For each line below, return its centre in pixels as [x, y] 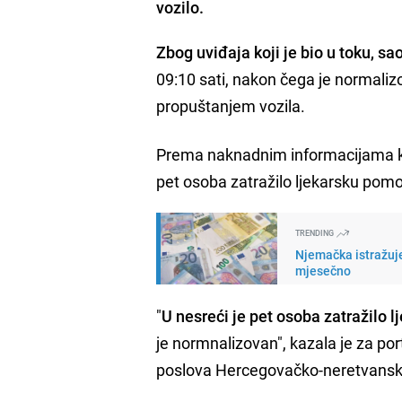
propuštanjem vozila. [231, 105]
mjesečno [323, 270]
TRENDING [316, 232]
